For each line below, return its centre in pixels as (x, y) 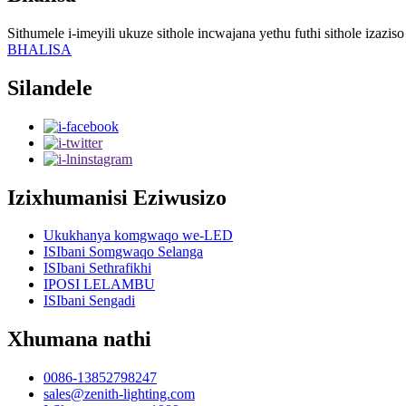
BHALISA (39, 49)
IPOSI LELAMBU (99, 285)
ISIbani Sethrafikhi (97, 268)
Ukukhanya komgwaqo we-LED (138, 236)
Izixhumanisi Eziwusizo (117, 197)
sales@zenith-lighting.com (119, 394)
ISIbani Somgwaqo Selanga (123, 252)
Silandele (50, 87)
